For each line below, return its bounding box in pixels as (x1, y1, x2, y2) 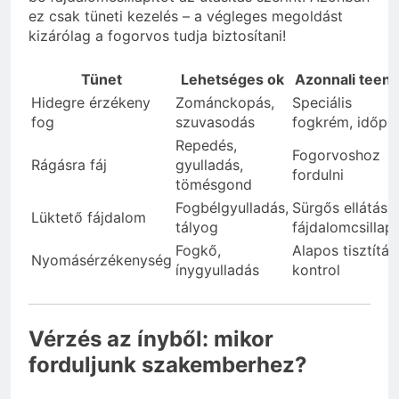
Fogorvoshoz (292, 145, 380, 164)
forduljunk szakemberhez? (28, 351, 307, 378)
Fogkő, (175, 240, 221, 259)
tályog (175, 217, 218, 236)
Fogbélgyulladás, (175, 198, 289, 216)
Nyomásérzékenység (31, 250, 172, 269)
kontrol (292, 260, 340, 279)
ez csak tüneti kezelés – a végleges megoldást (28, 6, 343, 25)
